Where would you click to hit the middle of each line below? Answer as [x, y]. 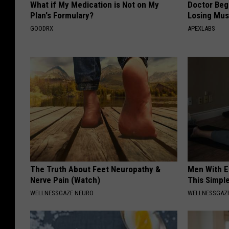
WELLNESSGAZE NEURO [62, 193]
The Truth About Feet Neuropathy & [95, 169]
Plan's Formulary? [62, 15]
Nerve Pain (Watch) [65, 180]
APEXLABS [202, 28]
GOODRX [42, 28]
